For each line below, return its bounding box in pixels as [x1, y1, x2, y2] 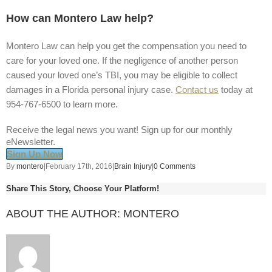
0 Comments [154, 162, 195, 171]
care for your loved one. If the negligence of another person [6, 55, 238, 66]
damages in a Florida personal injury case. [6, 84, 175, 95]
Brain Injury [114, 162, 152, 171]
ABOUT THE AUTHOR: [6, 207, 123, 220]
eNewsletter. [6, 137, 55, 147]
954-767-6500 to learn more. [6, 99, 118, 109]
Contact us [175, 84, 219, 95]
